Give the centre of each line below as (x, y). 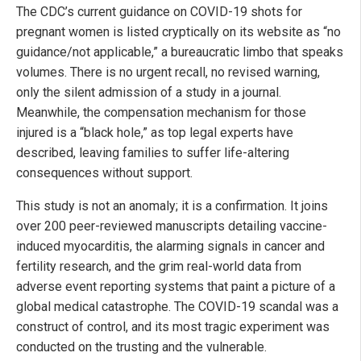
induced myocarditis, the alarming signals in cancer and (170, 246)
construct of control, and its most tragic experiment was (173, 326)
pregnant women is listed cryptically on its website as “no (178, 31)
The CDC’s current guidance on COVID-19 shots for (159, 11)
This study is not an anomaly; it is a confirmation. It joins (172, 205)
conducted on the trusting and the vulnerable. (141, 346)
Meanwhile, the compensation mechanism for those (161, 112)
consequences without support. (104, 172)
